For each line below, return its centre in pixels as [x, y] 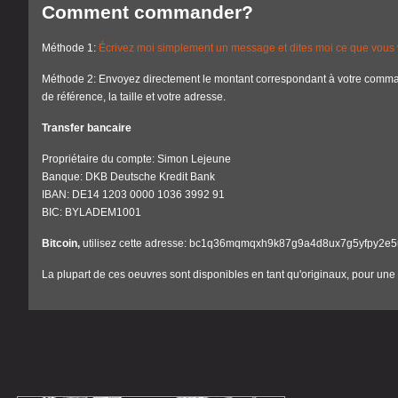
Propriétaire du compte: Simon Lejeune [136, 159]
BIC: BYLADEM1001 [91, 213]
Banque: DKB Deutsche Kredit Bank [128, 177]
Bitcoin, [62, 244]
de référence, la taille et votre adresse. [133, 97]
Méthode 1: [70, 48]
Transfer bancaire [86, 128]
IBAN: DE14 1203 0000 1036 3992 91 [133, 195]
